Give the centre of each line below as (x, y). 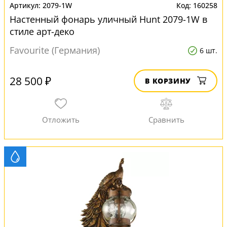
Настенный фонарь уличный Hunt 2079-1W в (108, 19)
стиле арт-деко (42, 31)
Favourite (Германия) (55, 50)
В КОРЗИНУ (168, 81)
